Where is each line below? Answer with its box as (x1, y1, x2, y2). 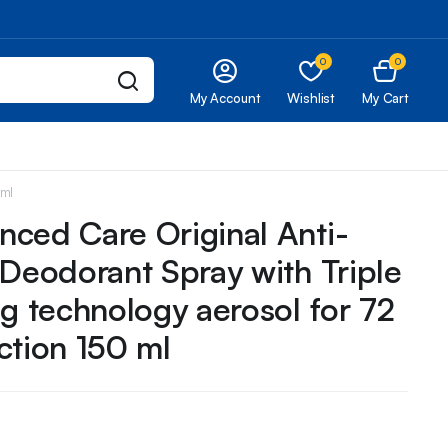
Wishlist (287, 90, 335, 107)
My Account (189, 90, 260, 107)
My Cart (362, 90, 408, 107)
